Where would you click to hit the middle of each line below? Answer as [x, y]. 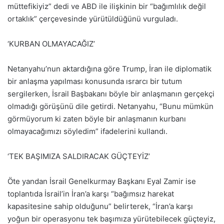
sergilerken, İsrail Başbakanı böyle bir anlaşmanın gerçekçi [111, 93]
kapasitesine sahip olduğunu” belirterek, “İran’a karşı [100, 206]
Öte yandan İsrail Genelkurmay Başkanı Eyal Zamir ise [102, 181]
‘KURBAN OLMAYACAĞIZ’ [51, 43]
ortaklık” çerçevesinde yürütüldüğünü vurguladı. [93, 18]
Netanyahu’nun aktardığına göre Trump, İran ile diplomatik [109, 68]
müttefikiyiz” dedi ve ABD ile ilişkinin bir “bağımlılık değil [107, 6]
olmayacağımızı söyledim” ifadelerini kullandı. [87, 131]
